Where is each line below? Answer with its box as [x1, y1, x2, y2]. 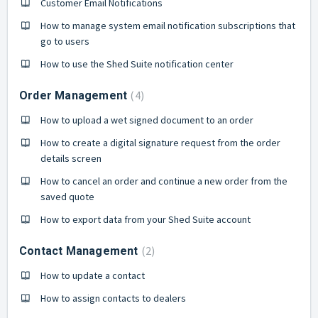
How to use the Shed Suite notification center [40, 57, 234, 70]
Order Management [19, 89, 131, 102]
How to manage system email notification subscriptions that [40, 19, 295, 32]
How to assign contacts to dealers [40, 292, 186, 305]
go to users [40, 35, 89, 48]
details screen [40, 152, 102, 165]
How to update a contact [40, 269, 145, 282]
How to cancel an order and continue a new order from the [40, 175, 287, 187]
